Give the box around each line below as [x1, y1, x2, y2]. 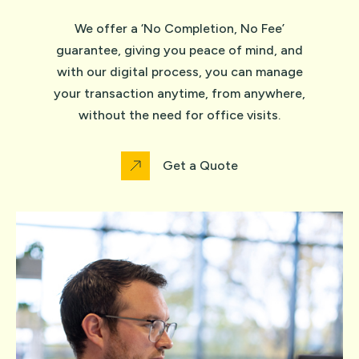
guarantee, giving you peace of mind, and [56, 42, 303, 58]
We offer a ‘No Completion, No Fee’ [75, 21, 284, 36]
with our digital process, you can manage [56, 64, 303, 79]
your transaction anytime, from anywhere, [54, 86, 305, 101]
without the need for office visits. [79, 107, 280, 123]
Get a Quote [163, 158, 238, 173]
